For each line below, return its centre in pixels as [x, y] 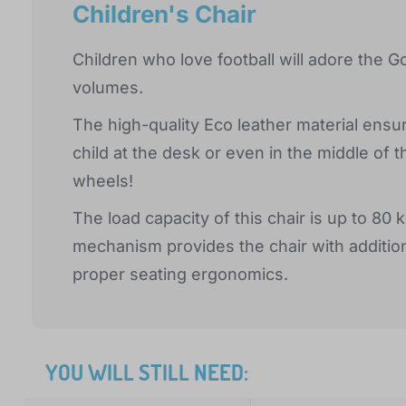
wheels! [103, 181]
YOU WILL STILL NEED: [147, 372]
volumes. [108, 88]
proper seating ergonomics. [180, 275]
